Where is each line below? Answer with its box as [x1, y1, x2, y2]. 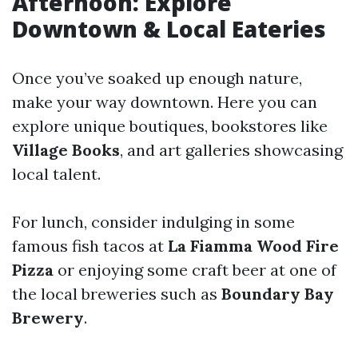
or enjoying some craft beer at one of [54, 260, 336, 280]
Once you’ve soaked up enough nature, [12, 68, 302, 88]
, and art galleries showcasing [120, 140, 343, 160]
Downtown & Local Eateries [12, 14, 326, 44]
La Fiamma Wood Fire [168, 236, 339, 256]
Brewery [12, 308, 84, 328]
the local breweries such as [12, 284, 221, 304]
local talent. [12, 164, 101, 184]
